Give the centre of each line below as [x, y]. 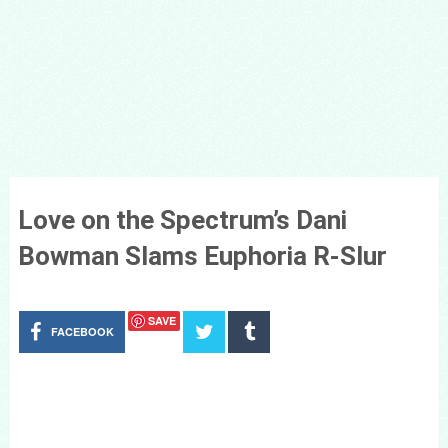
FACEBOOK [83, 331]
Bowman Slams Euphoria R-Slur [202, 256]
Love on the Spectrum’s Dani [182, 220]
